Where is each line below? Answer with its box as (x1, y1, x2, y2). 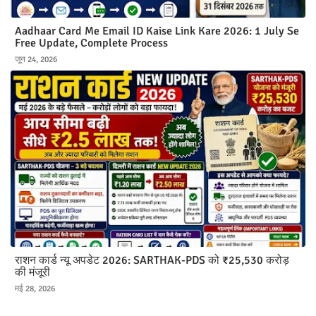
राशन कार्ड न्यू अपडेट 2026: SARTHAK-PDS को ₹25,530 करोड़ (15, 253, 289, 268)
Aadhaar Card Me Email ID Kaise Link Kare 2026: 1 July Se (15, 24, 299, 39)
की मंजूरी (15, 265, 50, 280)
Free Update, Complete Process (15, 36, 168, 51)
